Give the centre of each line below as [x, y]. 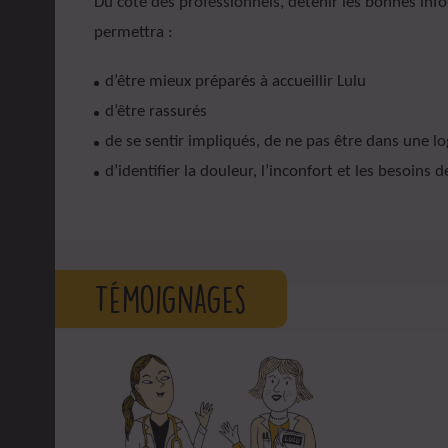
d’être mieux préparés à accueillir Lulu [235, 81]
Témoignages [170, 298]
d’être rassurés [155, 111]
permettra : [133, 33]
